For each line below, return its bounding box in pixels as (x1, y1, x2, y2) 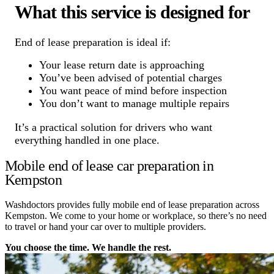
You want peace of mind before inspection (39, 84, 227, 97)
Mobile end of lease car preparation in (5, 158, 213, 174)
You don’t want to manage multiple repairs (39, 97, 229, 110)
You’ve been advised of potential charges (39, 72, 222, 84)
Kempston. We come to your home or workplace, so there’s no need (5, 210, 267, 221)
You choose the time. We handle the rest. (5, 242, 171, 253)
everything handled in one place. (15, 134, 160, 147)
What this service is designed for (15, 2, 250, 23)
